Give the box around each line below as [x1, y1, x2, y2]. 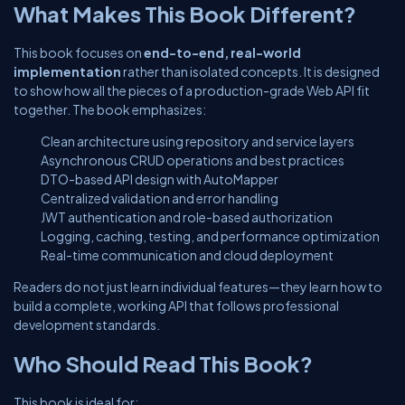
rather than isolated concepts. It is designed [121, 63, 380, 80]
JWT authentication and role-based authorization [41, 209, 333, 225]
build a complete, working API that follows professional [14, 297, 339, 314]
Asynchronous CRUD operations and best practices [41, 152, 344, 168]
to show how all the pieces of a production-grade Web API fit [14, 82, 370, 99]
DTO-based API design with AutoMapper [41, 171, 278, 187]
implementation [14, 63, 121, 80]
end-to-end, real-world [144, 44, 301, 61]
